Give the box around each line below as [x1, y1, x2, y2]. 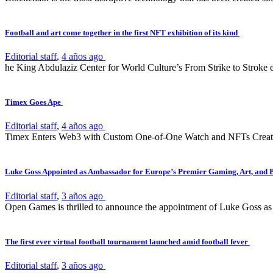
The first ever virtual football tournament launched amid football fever [5, 236, 250, 246]
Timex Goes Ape [5, 97, 63, 107]
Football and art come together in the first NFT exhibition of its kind [5, 27, 239, 37]
